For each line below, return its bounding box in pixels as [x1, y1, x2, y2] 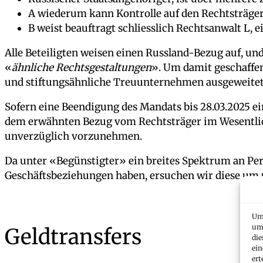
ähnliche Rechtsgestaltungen [12, 61, 151, 75]
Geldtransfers [5, 224, 141, 251]
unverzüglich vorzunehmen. [5, 130, 142, 143]
